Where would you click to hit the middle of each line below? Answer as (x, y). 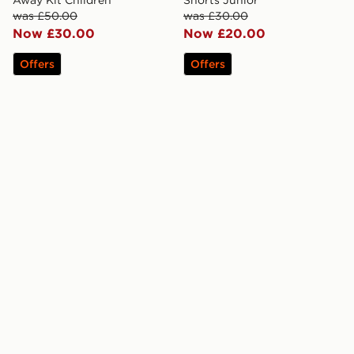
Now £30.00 (54, 33)
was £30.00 (216, 15)
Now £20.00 (224, 33)
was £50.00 (45, 15)
